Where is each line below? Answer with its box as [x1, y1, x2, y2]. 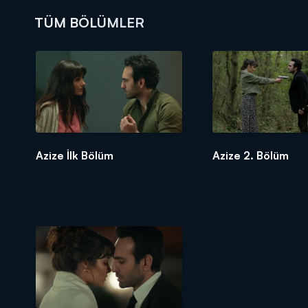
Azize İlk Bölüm [36, 148, 113, 163]
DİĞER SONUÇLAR [177, 100, 302, 118]
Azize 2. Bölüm [212, 148, 289, 163]
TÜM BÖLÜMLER [34, 14, 144, 31]
